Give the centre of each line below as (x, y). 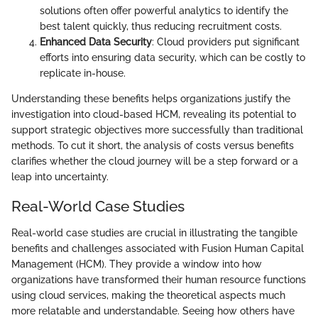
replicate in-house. (83, 73)
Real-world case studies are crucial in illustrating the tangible (154, 233)
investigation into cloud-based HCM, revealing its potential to (154, 114)
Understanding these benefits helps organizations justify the (151, 98)
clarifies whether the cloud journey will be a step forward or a (155, 161)
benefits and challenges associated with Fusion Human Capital (158, 249)
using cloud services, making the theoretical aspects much (148, 296)
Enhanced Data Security (96, 42)
